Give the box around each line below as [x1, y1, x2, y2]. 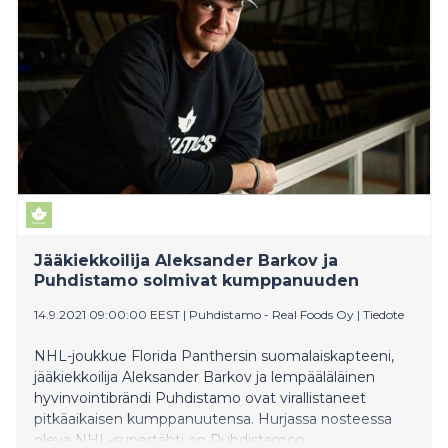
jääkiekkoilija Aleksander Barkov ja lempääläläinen [34, 367, 375, 386]
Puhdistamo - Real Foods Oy [189, 306, 354, 322]
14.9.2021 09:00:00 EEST [34, 306, 180, 322]
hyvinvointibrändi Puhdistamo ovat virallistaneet [34, 388, 366, 407]
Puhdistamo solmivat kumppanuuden [34, 270, 359, 290]
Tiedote [363, 306, 404, 322]
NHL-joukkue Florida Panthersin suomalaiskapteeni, [34, 346, 394, 365]
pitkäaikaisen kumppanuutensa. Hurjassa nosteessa [34, 409, 392, 428]
